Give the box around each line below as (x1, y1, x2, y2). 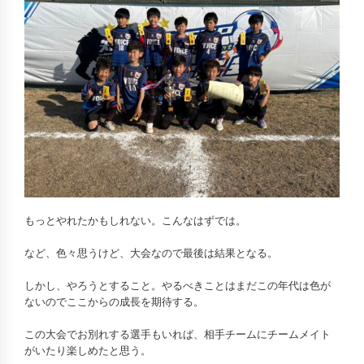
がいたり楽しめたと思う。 (24, 344, 151, 357)
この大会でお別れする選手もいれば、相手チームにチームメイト (24, 327, 331, 341)
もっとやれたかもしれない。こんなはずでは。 (24, 214, 246, 227)
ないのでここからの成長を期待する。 (24, 295, 204, 309)
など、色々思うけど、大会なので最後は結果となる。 (24, 246, 278, 260)
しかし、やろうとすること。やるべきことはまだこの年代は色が (24, 279, 331, 292)
